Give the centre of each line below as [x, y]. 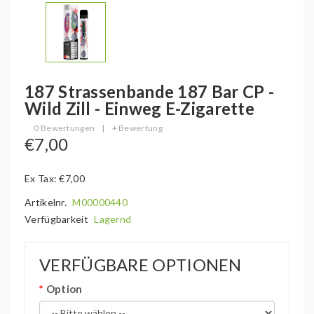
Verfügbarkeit [58, 219]
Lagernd [113, 219]
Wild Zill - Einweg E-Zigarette [139, 108]
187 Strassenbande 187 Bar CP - [149, 91]
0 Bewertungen [64, 128]
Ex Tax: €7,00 [55, 178]
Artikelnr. [47, 202]
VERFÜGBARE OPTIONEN [141, 265]
